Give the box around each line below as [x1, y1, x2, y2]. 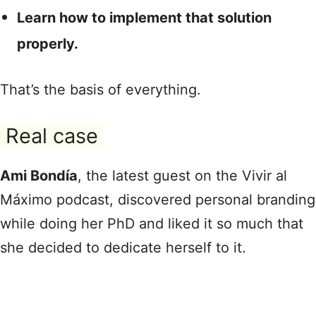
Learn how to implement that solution [17, 9, 272, 26]
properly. [17, 35, 78, 52]
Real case [6, 123, 98, 148]
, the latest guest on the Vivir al [78, 167, 287, 184]
